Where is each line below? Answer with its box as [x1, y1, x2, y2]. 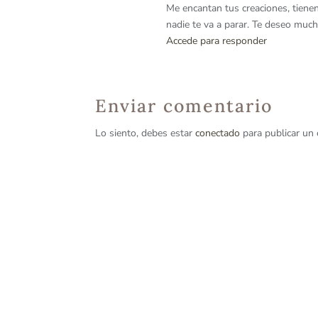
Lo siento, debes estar [95, 126, 196, 140]
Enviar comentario [95, 94, 273, 117]
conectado [195, 126, 241, 140]
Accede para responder [166, 34, 268, 48]
